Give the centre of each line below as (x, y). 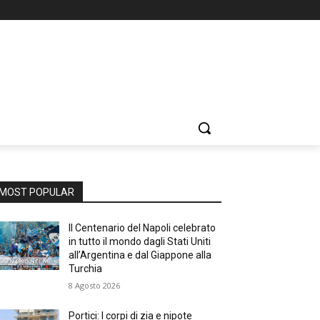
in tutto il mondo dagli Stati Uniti (140, 241)
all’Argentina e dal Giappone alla (140, 255)
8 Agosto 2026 (95, 285)
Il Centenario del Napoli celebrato (142, 228)
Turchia (86, 269)
